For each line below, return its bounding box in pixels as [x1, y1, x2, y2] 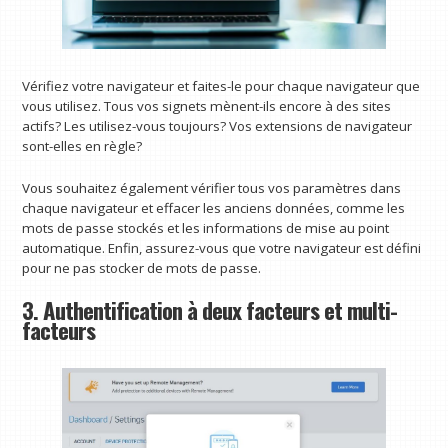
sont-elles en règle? [22, 137, 143, 156]
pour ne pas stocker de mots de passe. [22, 258, 262, 277]
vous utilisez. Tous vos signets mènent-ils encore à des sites [22, 97, 392, 116]
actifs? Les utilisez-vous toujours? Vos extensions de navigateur [22, 117, 413, 136]
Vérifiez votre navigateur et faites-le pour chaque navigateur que [22, 77, 421, 96]
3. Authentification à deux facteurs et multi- [22, 292, 398, 327]
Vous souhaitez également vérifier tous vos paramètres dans [22, 178, 402, 197]
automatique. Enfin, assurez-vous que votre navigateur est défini [22, 238, 422, 257]
